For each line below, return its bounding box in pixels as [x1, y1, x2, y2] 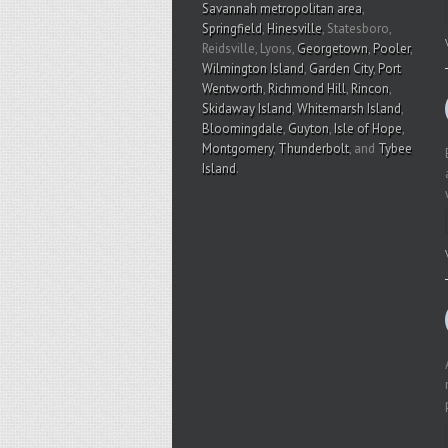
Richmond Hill [268, 80, 346, 98]
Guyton [288, 120, 329, 138]
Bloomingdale [202, 120, 283, 138]
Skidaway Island [202, 100, 292, 118]
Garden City [309, 60, 373, 78]
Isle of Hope [334, 120, 402, 138]
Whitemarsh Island [297, 100, 401, 118]
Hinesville [267, 20, 322, 38]
